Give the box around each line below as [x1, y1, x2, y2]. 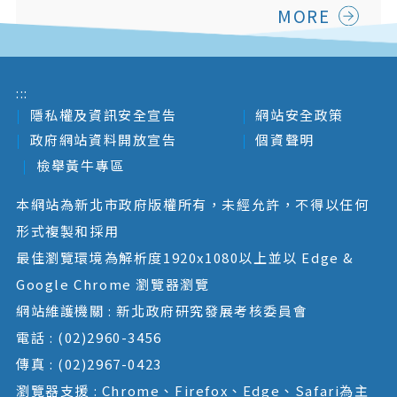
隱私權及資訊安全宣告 [29, 105, 177, 124]
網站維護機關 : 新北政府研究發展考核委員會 [15, 301, 308, 321]
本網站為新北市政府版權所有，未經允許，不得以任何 [15, 195, 370, 214]
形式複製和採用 [15, 222, 120, 241]
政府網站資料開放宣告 [29, 130, 177, 150]
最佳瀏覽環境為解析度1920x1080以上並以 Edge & [15, 248, 354, 268]
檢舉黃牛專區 [36, 155, 125, 175]
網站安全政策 [255, 105, 345, 124]
